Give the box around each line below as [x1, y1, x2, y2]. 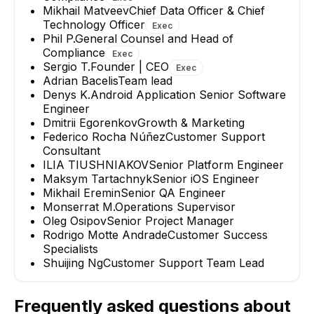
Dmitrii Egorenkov [43, 115, 137, 130]
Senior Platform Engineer [149, 157, 284, 172]
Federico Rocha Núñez [43, 129, 165, 144]
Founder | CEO [90, 59, 169, 74]
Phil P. [43, 31, 75, 46]
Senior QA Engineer [121, 185, 226, 200]
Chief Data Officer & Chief [129, 3, 265, 18]
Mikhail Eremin [43, 185, 121, 200]
